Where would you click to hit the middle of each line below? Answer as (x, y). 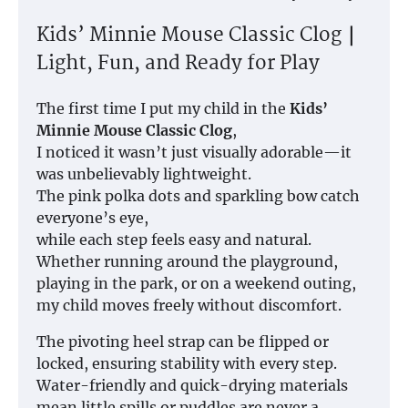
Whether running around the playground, (187, 261)
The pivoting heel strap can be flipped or (183, 341)
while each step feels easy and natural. (174, 239)
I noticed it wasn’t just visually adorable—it (194, 152)
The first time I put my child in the (163, 108)
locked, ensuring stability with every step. (187, 363)
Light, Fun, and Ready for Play (178, 64)
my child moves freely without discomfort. (189, 305)
